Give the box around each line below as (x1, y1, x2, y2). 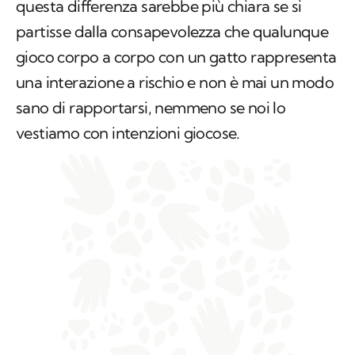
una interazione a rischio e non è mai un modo (16, 72, 334, 93)
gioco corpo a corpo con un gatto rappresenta (16, 47, 337, 67)
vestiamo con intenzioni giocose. (16, 123, 240, 143)
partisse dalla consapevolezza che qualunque (16, 21, 329, 42)
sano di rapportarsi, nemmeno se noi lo (16, 97, 286, 118)
